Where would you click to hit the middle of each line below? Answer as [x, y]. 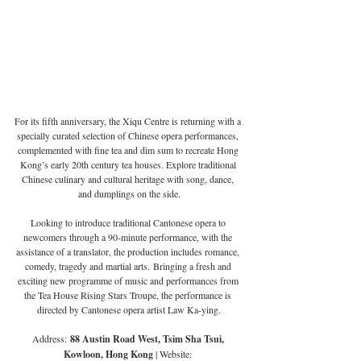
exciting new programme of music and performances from [129, 281]
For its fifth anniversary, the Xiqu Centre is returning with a [129, 121]
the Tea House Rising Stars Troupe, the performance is [129, 295]
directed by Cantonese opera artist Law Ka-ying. [129, 310]
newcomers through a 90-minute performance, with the [129, 237]
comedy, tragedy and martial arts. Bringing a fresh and [129, 266]
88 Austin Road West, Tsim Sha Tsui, [146, 339]
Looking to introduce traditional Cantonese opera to [129, 223]
